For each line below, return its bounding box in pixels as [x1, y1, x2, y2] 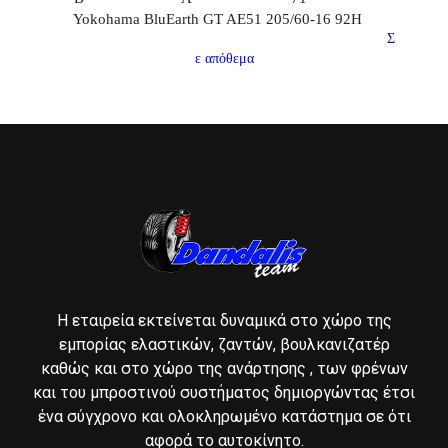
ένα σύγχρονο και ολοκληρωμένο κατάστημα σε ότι [37, 407, 411, 427]
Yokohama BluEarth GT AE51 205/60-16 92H [73, 11, 363, 27]
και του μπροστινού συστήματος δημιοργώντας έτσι [33, 383, 415, 403]
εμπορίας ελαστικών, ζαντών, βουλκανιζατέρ [58, 335, 390, 355]
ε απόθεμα [194, 51, 254, 66]
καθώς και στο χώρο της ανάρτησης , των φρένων [40, 359, 408, 379]
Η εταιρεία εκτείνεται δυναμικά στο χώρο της [56, 311, 392, 331]
